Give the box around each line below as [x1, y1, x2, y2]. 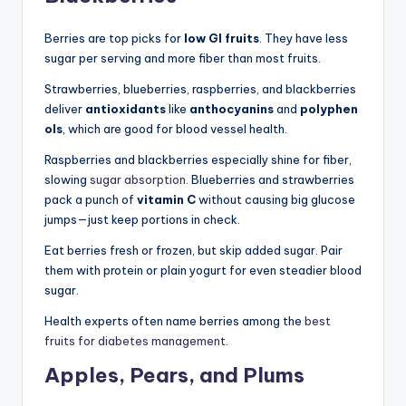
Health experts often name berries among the [44, 313, 304, 328]
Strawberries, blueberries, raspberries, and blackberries [44, 81, 356, 96]
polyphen [300, 101, 358, 116]
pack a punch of [44, 191, 137, 207]
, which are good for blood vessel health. [63, 121, 287, 136]
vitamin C [137, 191, 196, 207]
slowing [44, 171, 90, 187]
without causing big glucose [196, 191, 355, 207]
